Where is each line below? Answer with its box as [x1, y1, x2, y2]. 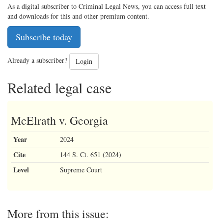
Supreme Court [60, 165, 102, 174]
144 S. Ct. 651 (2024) [60, 149, 121, 159]
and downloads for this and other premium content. [7, 11, 149, 21]
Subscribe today [16, 30, 72, 43]
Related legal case [7, 77, 111, 97]
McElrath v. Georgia [11, 112, 108, 128]
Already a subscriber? [7, 55, 69, 65]
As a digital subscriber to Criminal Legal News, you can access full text [7, 1, 206, 11]
